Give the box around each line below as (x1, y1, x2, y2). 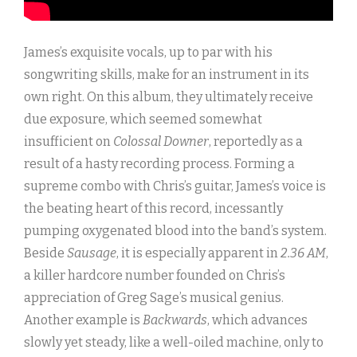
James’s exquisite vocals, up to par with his (24, 45, 273, 61)
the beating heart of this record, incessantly (24, 201, 283, 217)
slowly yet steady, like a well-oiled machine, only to (24, 335, 324, 351)
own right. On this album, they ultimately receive (24, 89, 313, 105)
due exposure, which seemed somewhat (24, 112, 262, 127)
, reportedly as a (209, 134, 303, 150)
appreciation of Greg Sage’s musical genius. (24, 290, 284, 306)
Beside (24, 245, 67, 261)
